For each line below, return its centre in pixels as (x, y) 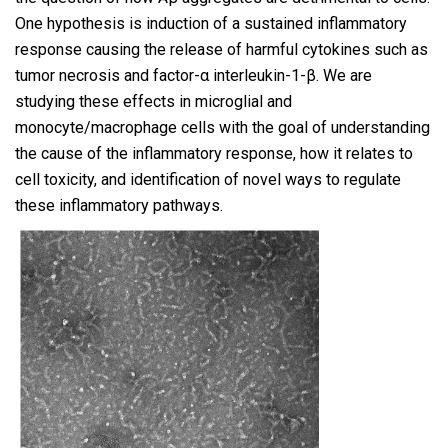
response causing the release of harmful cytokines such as (221, 49)
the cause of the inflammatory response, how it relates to (214, 153)
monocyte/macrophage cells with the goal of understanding (222, 127)
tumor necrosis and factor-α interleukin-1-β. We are (193, 75)
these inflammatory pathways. (119, 205)
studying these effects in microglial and (153, 101)
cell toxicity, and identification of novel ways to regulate (208, 179)
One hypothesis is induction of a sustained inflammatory (211, 23)
